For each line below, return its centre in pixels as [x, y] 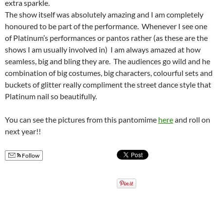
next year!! [23, 131]
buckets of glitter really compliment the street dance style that [108, 84]
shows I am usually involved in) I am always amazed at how [103, 49]
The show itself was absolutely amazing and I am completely [104, 14]
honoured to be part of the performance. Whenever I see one [106, 26]
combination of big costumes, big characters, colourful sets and [109, 73]
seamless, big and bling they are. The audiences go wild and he [108, 61]
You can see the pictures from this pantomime [82, 119]
